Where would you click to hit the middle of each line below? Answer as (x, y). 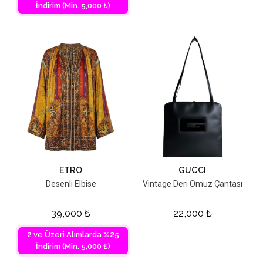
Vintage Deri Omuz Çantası (192, 184)
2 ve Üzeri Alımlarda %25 (73, 234)
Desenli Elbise (71, 184)
